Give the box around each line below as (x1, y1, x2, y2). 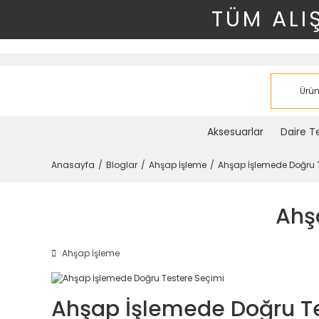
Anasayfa (51, 159, 95, 171)
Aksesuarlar (206, 125, 263, 139)
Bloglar (106, 159, 137, 171)
